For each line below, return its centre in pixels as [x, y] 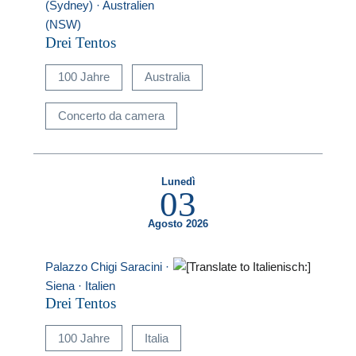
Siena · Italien [81, 285]
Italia [156, 338]
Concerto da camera [112, 115]
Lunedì [178, 182]
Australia [167, 77]
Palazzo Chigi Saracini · [108, 266]
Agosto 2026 [178, 224]
